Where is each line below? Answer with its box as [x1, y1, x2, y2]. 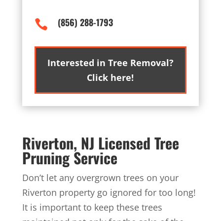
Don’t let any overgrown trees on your [22, 172, 179, 184]
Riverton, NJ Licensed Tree [22, 132, 179, 154]
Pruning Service [22, 147, 117, 169]
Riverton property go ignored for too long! [22, 186, 196, 198]
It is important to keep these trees [22, 201, 162, 213]
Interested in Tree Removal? [47, 57, 174, 69]
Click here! [87, 72, 134, 83]
